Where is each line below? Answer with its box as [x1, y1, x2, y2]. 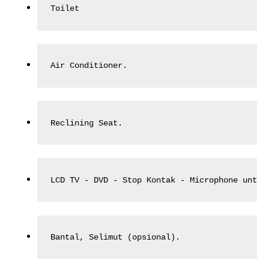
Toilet [50, 4, 80, 14]
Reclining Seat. [50, 118, 123, 128]
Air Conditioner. [50, 61, 128, 71]
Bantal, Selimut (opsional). [50, 232, 181, 242]
